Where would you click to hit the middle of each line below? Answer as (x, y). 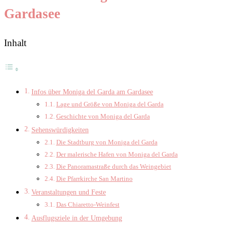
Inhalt (15, 43)
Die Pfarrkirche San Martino (94, 178)
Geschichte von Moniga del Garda (103, 116)
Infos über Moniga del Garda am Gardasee (92, 91)
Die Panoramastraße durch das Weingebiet (113, 166)
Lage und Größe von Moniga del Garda (110, 104)
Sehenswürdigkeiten (60, 129)
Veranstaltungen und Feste (68, 192)
